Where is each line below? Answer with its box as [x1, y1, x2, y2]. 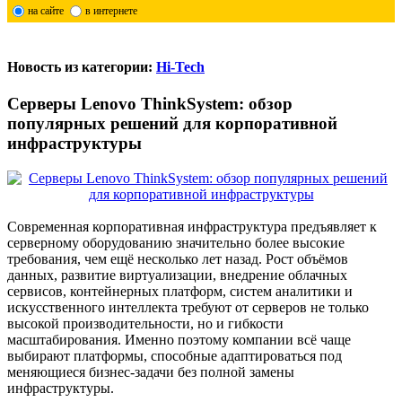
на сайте [27, 4, 64, 17]
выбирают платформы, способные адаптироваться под [7, 348, 342, 364]
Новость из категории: [7, 59, 156, 75]
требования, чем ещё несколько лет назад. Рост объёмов [7, 251, 348, 267]
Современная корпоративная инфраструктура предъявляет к [7, 219, 377, 235]
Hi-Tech [156, 59, 205, 75]
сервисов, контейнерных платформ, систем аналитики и [7, 284, 353, 300]
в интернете [84, 4, 137, 17]
